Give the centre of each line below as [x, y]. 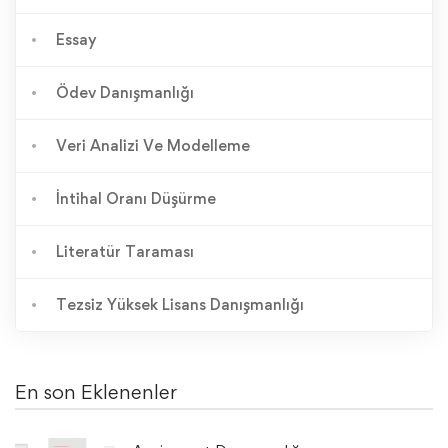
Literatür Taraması [125, 251]
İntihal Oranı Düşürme [136, 198]
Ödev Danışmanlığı [125, 92]
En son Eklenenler [96, 391]
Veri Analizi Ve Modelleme [153, 145]
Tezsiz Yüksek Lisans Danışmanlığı [180, 304]
